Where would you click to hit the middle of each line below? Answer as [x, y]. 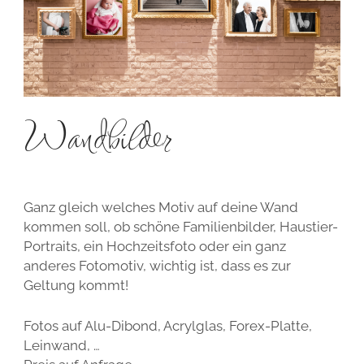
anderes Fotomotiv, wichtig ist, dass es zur [157, 266]
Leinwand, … [61, 345]
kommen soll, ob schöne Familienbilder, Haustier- [180, 227]
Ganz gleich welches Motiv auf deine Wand [160, 208]
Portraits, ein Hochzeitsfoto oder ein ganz [154, 247]
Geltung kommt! [76, 286]
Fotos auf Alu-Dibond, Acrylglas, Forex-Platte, [167, 325]
